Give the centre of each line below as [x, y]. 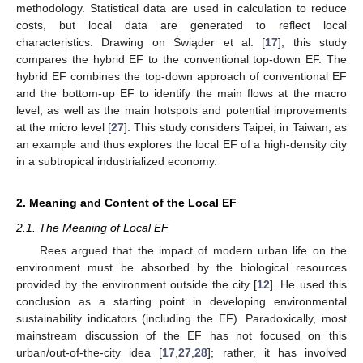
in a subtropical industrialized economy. [117, 162]
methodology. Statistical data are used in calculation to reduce [181, 9]
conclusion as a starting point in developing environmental [181, 301]
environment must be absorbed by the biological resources [181, 267]
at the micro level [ [64, 128]
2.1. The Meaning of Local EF [92, 228]
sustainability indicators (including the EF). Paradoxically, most [181, 318]
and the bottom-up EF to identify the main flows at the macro [181, 94]
